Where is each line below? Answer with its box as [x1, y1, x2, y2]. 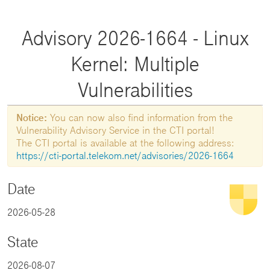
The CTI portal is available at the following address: [16, 137, 234, 149]
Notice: [16, 111, 47, 124]
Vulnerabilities [77, 78, 193, 101]
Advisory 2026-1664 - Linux [21, 26, 249, 49]
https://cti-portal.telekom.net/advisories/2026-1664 [16, 149, 234, 162]
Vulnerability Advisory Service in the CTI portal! [16, 124, 215, 136]
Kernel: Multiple [71, 52, 199, 75]
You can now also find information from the [47, 111, 233, 124]
